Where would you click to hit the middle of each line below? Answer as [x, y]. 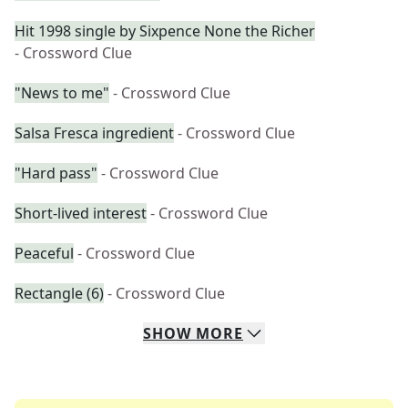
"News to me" [62, 93]
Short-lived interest [81, 213]
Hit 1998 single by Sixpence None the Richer [165, 31]
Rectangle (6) [59, 293]
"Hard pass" [56, 173]
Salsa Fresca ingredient [94, 133]
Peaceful [44, 253]
